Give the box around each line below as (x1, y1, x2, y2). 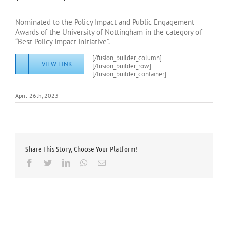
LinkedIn (70, 158, 99, 167)
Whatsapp (87, 158, 119, 167)
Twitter (51, 158, 74, 167)
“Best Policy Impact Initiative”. (15, 37, 110, 47)
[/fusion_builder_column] (92, 53, 162, 63)
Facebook (33, 158, 65, 167)
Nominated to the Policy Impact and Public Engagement (15, 17, 194, 27)
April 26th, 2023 (15, 92, 59, 100)
